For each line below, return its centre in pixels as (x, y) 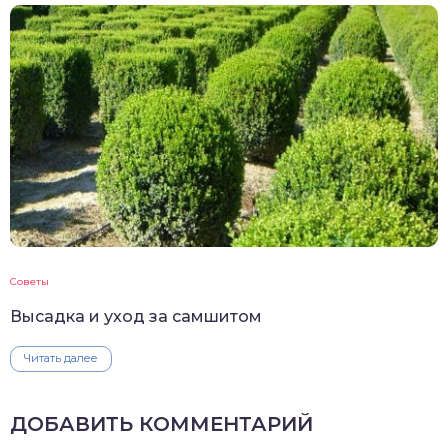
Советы (29, 282)
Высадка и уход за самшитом (136, 317)
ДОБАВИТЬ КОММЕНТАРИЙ (161, 424)
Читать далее (61, 358)
